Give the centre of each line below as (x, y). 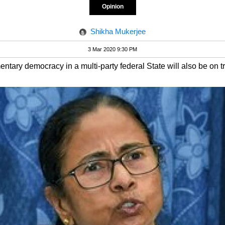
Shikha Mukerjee (118, 31)
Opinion (113, 7)
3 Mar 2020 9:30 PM (113, 49)
